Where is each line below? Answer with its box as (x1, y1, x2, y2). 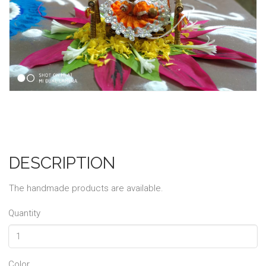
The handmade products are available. (9, 183, 163, 194)
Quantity (8, 208, 40, 218)
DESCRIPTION (9, 153, 115, 173)
